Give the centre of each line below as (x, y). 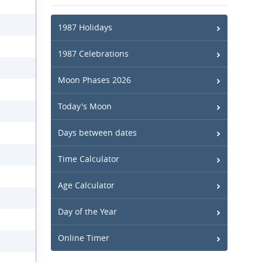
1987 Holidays (85, 27)
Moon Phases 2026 (94, 80)
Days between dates (97, 132)
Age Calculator (86, 185)
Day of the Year (87, 211)
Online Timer (84, 238)
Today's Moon (85, 106)
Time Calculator (89, 159)
